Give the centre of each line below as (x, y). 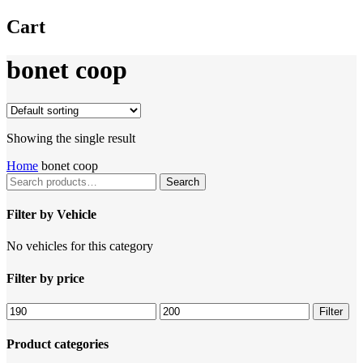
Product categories (58, 344)
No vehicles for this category (80, 246)
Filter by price (45, 278)
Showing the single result (71, 138)
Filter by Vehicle (51, 215)
